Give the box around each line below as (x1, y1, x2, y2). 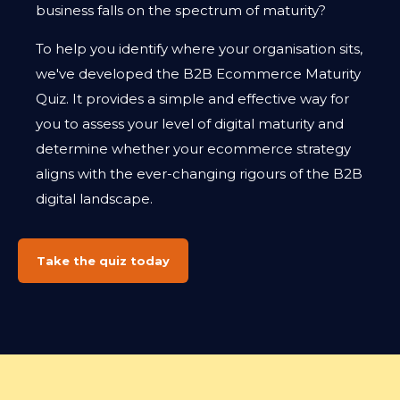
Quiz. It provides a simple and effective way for (36, 90, 349, 107)
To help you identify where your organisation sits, (36, 40, 362, 57)
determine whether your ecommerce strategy (36, 140, 351, 157)
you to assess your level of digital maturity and (36, 115, 344, 132)
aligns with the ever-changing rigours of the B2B (36, 165, 362, 182)
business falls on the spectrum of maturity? (36, 2, 326, 19)
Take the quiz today (37, 254, 170, 268)
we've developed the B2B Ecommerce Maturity (36, 65, 361, 82)
